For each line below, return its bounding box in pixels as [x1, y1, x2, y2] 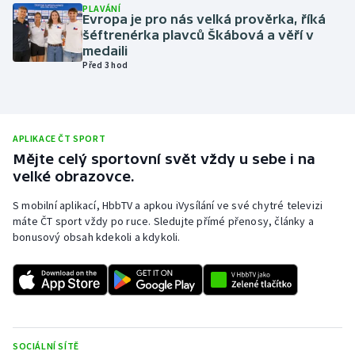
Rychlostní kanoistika [29, 244, 147, 260]
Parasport [29, 54, 83, 70]
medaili [82, 43, 128, 58]
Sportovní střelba [29, 320, 124, 336]
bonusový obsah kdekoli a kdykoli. [13, 229, 181, 244]
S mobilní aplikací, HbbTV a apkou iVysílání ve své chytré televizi [13, 197, 323, 212]
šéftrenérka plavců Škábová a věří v [82, 27, 315, 42]
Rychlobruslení [29, 206, 110, 222]
